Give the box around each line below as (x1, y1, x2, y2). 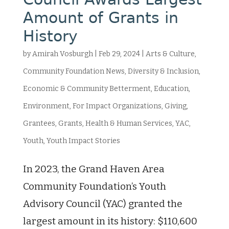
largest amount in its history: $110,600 (22, 215, 197, 227)
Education (153, 84, 189, 93)
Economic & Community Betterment (22, 84, 151, 93)
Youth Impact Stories (46, 136, 120, 145)
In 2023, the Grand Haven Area (22, 163, 165, 175)
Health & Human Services (85, 119, 172, 128)
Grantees (22, 119, 55, 128)
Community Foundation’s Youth (22, 180, 166, 192)
